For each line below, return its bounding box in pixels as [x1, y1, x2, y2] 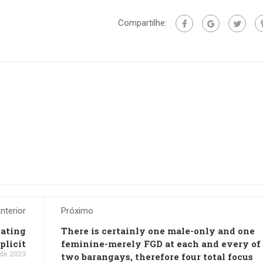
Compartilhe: [118, 17, 167, 28]
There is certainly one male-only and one [61, 225, 255, 237]
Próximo [61, 205, 93, 216]
